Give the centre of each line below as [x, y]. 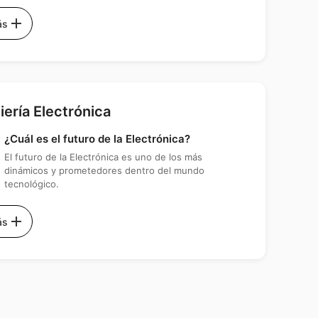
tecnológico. [32, 184]
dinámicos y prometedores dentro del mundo [104, 171]
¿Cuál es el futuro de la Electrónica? [97, 139]
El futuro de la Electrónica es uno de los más [103, 157]
